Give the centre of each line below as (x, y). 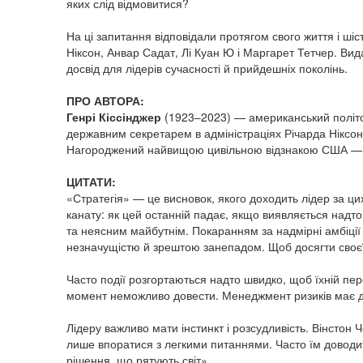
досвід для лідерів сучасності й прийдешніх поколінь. (207, 68)
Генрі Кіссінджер (115, 116)
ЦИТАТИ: (91, 181)
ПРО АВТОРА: (105, 100)
